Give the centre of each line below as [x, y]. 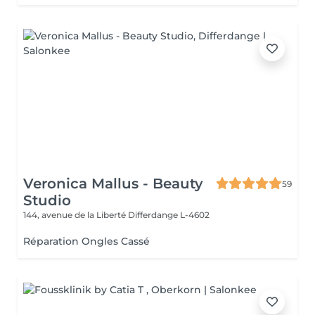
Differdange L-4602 [169, 215]
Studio [47, 200]
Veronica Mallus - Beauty [113, 184]
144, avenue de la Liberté [76, 215]
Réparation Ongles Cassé [86, 241]
